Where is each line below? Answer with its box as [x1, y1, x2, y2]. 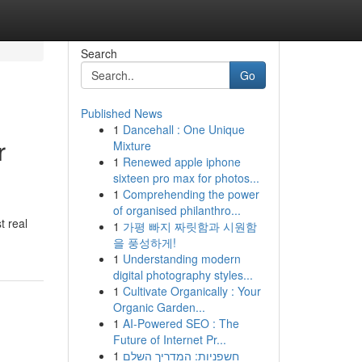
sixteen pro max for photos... [112, 170, 259, 186]
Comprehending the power [122, 186, 259, 202]
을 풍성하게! [112, 234, 176, 250]
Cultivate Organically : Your [122, 283, 261, 299]
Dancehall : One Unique [122, 121, 245, 137]
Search [80, 45, 117, 61]
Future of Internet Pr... [112, 331, 226, 347]
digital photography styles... [112, 267, 253, 283]
